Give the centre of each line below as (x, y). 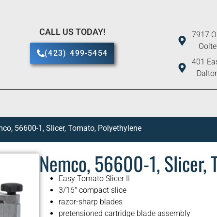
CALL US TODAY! (72, 31)
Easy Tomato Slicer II (94, 179)
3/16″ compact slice (92, 190)
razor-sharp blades (90, 202)
